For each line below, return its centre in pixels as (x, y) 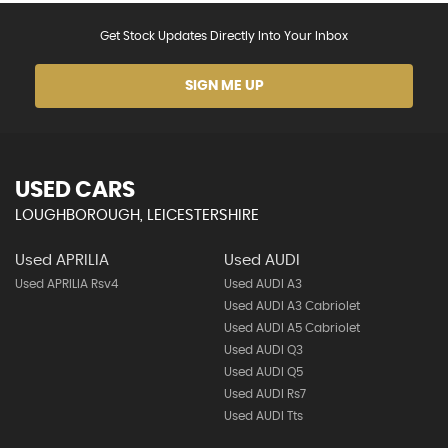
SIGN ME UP (224, 86)
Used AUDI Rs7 (264, 394)
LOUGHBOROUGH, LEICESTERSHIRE (137, 216)
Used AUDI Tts (263, 416)
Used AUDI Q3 (263, 350)
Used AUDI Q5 (263, 372)
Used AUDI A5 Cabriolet (291, 328)
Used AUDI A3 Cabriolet (291, 306)
